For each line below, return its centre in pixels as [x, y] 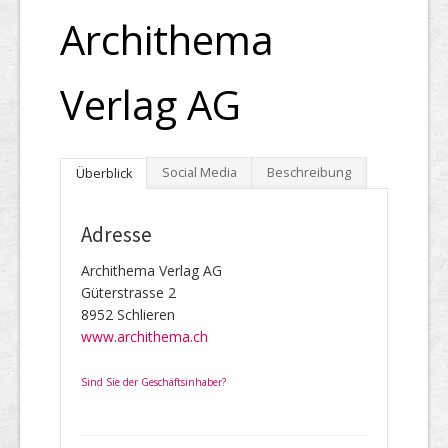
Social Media [199, 172]
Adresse [116, 234]
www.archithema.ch [144, 336]
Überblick [104, 173]
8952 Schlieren [128, 314]
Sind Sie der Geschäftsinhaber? [153, 381]
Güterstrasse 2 [128, 292]
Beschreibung [309, 172]
